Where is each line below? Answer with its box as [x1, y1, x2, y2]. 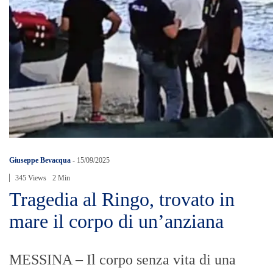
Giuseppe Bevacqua [9, 156, 71, 165]
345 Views [15, 174, 46, 182]
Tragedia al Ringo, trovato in [9, 188, 235, 210]
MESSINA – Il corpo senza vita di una [9, 252, 236, 268]
